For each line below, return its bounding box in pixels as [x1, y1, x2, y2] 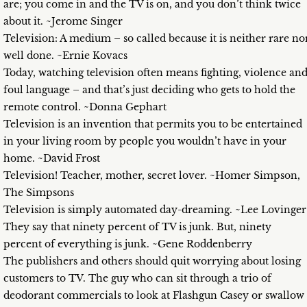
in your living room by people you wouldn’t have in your [3, 135, 286, 148]
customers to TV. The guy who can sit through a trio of [3, 272, 271, 285]
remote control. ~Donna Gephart [3, 101, 167, 114]
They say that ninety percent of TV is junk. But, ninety [3, 221, 271, 234]
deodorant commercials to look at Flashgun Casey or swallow [3, 289, 304, 302]
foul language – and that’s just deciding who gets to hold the [3, 84, 295, 97]
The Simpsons [3, 186, 74, 199]
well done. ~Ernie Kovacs [3, 49, 127, 62]
